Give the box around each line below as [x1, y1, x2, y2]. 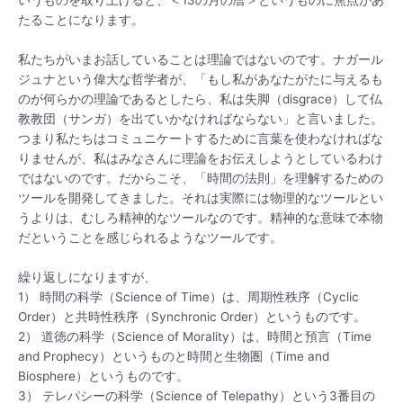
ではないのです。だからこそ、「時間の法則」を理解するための [18, 170, 383, 185]
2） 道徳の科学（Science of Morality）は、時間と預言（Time [18, 328, 372, 344]
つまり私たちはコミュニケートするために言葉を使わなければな [18, 130, 383, 146]
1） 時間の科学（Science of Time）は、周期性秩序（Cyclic [18, 289, 359, 304]
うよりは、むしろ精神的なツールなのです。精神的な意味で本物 [18, 210, 383, 225]
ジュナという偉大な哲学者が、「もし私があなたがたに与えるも [18, 71, 383, 86]
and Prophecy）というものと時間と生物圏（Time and [18, 348, 329, 363]
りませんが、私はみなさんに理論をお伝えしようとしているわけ [18, 150, 383, 166]
